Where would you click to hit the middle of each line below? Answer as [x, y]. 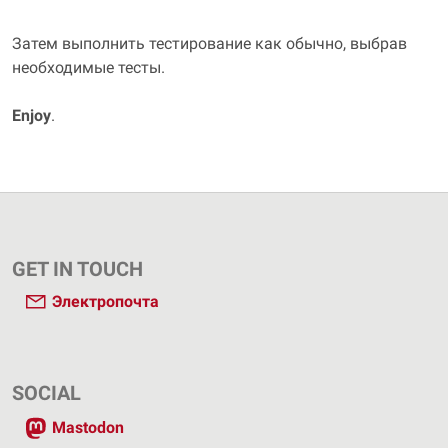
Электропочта [105, 302]
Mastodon [88, 428]
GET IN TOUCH [77, 269]
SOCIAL [46, 393]
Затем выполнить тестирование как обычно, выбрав [209, 43]
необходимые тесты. [88, 67]
